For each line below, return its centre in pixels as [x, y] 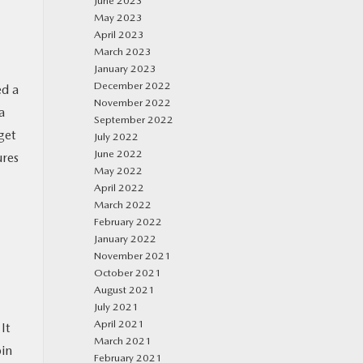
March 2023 [123, 51]
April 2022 [119, 188]
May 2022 [118, 171]
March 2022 [123, 205]
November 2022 [132, 102]
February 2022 [128, 222]
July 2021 [116, 307]
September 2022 [134, 120]
